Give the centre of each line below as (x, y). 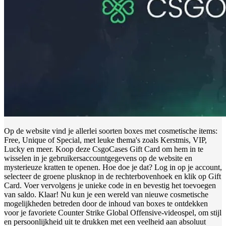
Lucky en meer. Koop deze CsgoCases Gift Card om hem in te (104, 149)
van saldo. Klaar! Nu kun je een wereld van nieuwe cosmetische (106, 194)
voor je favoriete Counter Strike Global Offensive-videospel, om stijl (113, 212)
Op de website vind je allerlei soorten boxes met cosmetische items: (111, 131)
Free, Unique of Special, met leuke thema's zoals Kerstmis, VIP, (105, 140)
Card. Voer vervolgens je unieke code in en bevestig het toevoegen (110, 185)
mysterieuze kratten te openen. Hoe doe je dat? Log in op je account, (113, 167)
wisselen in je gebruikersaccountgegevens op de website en (98, 158)
